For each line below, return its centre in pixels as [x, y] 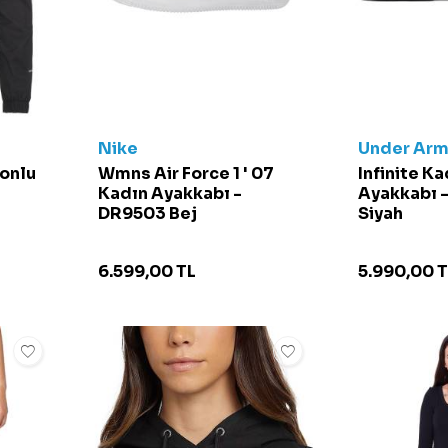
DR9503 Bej [147, 213]
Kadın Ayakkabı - [170, 193]
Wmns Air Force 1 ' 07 [186, 173]
